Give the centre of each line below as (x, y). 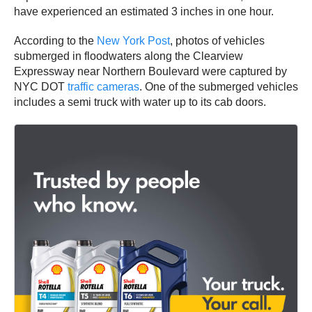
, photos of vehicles (217, 41)
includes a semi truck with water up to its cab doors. (141, 102)
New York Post (133, 41)
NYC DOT (41, 87)
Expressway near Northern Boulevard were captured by (150, 72)
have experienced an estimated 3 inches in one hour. (145, 12)
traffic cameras (103, 87)
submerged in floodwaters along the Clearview (128, 56)
